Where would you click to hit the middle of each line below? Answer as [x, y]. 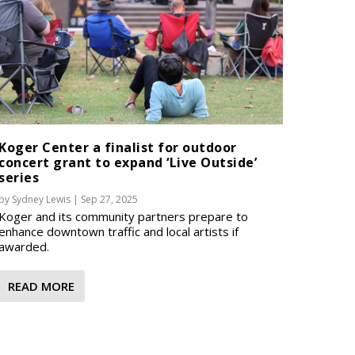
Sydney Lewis [42, 199]
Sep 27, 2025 [110, 199]
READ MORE [42, 286]
